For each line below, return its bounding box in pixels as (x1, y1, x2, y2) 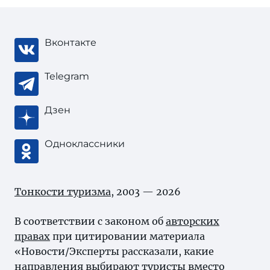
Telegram (45, 71, 89, 82)
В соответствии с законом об (14, 215, 166, 227)
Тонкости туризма (14, 186, 111, 198)
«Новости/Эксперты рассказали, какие (14, 245, 214, 257)
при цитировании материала (50, 230, 205, 242)
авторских (166, 215, 219, 227)
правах (14, 230, 50, 242)
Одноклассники (45, 138, 125, 149)
